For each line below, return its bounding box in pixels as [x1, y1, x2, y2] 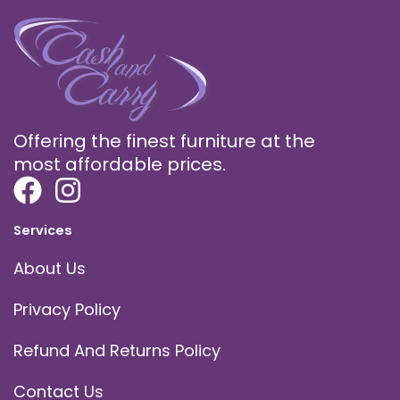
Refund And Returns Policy [13, 338, 221, 362]
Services [13, 221, 72, 240]
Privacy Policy [13, 297, 121, 321]
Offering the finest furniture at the [13, 129, 315, 154]
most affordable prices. [13, 152, 226, 178]
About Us [13, 256, 86, 279]
